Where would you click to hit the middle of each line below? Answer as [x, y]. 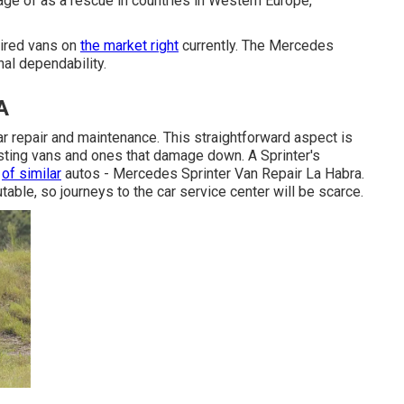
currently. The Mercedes [256, 46]
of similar [32, 174]
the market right [129, 46]
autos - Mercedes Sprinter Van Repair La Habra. [213, 174]
